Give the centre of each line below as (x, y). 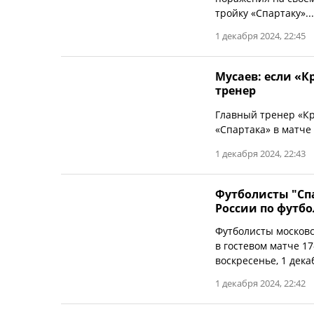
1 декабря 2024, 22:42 (260, 283)
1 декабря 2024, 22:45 (260, 36)
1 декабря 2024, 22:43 (260, 153)
